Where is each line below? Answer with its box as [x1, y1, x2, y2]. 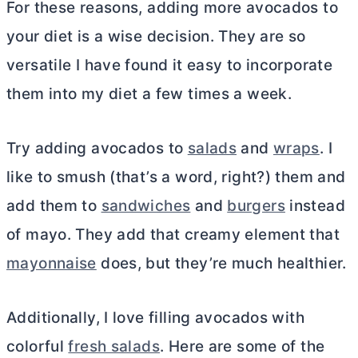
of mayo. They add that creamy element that [6, 225, 340, 245]
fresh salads [68, 337, 160, 356]
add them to [6, 197, 101, 216]
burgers [227, 197, 285, 216]
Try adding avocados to [6, 139, 188, 158]
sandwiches [101, 197, 191, 216]
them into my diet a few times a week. [6, 85, 292, 104]
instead [284, 197, 345, 216]
